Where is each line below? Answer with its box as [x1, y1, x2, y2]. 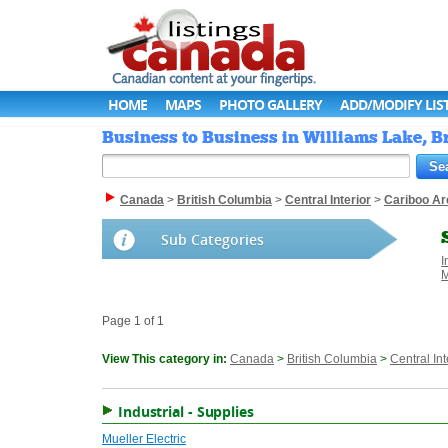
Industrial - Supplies [117, 402, 254, 422]
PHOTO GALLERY [219, 95, 322, 114]
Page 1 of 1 [102, 314, 164, 329]
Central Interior [285, 193, 371, 208]
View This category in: [102, 352, 230, 367]
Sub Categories [161, 230, 264, 250]
